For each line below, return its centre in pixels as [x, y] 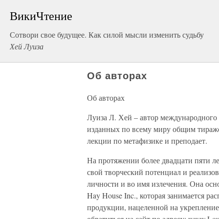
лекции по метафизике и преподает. [147, 141]
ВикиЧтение [41, 16]
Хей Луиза [27, 46]
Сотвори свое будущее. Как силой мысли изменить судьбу [107, 34]
